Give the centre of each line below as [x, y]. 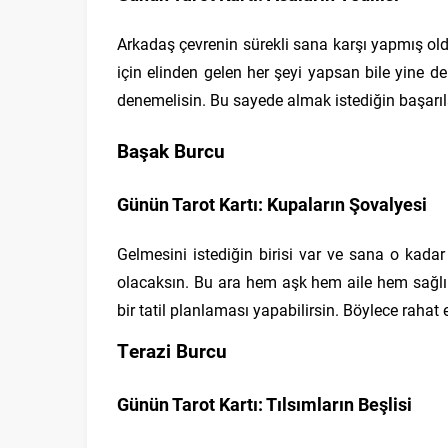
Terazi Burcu [172, 350]
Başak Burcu [171, 150]
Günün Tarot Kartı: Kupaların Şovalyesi [272, 204]
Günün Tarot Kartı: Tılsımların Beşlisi [264, 404]
